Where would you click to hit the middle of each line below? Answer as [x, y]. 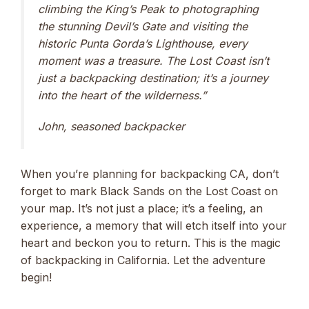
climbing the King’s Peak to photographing [148, 9]
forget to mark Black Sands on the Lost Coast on [149, 191]
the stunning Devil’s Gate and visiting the [143, 27]
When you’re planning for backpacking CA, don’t [150, 173]
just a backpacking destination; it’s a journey [153, 78]
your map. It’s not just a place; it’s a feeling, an [142, 208]
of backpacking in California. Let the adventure [143, 260]
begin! [36, 277]
